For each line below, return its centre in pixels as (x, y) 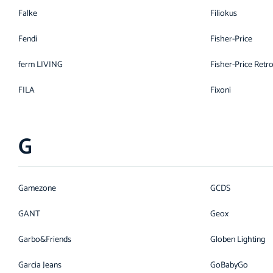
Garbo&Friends (45, 240)
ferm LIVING (41, 65)
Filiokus (224, 14)
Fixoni (221, 90)
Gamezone (37, 189)
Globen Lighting (238, 240)
